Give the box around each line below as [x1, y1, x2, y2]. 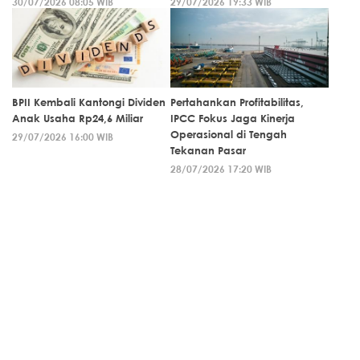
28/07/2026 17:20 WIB [170, 162, 272, 176]
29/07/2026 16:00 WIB [12, 130, 113, 144]
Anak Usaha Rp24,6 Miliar [12, 112, 143, 125]
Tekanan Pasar [170, 144, 246, 157]
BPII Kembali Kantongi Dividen [12, 96, 166, 109]
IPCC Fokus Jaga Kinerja [170, 112, 295, 125]
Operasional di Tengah [170, 128, 287, 141]
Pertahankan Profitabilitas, [170, 96, 304, 109]
